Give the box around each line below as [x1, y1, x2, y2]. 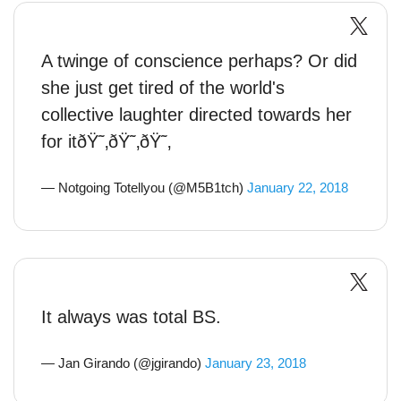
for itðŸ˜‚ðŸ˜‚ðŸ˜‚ [41, 132, 171, 151]
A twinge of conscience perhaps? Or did [41, 51, 357, 71]
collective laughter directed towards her [41, 105, 352, 124]
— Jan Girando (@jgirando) [41, 355, 205, 371]
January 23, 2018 [205, 355, 306, 371]
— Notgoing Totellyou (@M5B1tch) [41, 180, 247, 195]
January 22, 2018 [247, 180, 348, 195]
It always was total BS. [41, 307, 221, 327]
